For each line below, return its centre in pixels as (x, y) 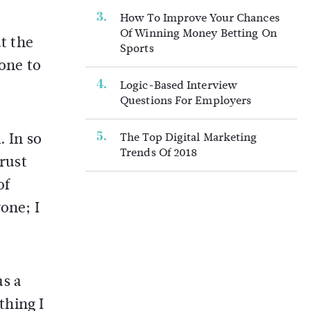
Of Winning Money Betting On (199, 33)
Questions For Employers (186, 100)
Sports (137, 48)
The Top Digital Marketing (189, 137)
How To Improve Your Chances (200, 18)
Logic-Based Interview (179, 85)
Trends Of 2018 (159, 152)
